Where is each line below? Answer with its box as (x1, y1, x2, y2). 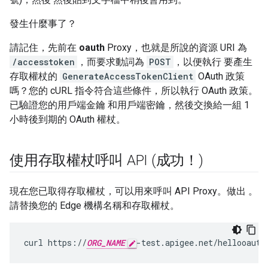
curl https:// (24, 237, 87, 249)
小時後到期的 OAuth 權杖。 (10, 114, 126, 126)
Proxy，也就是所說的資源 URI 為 (105, 42, 247, 54)
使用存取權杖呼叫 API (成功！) (10, 152, 203, 169)
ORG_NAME (87, 237, 125, 249)
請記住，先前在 (10, 42, 77, 54)
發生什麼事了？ (10, 18, 77, 30)
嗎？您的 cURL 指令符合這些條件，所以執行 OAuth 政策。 (10, 85, 258, 97)
